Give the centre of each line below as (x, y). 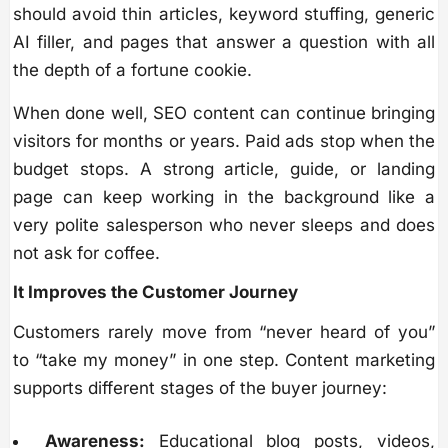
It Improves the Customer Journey (155, 292)
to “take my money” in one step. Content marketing (224, 360)
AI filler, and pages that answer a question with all (224, 42)
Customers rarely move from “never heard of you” (224, 332)
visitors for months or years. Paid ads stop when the (224, 141)
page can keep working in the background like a (224, 197)
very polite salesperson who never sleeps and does (224, 225)
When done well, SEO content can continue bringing (224, 113)
